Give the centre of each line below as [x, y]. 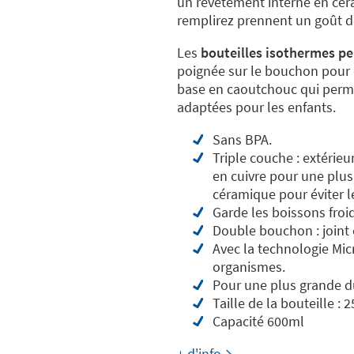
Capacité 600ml [258, 321]
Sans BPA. [244, 139]
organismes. [249, 267]
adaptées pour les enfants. [256, 107]
